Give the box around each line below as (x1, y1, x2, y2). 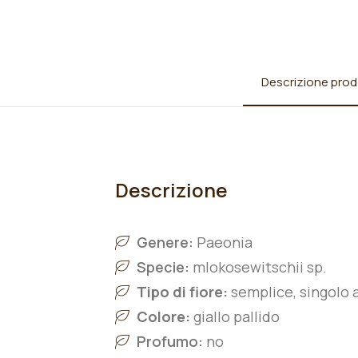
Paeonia (197, 233, 253, 252)
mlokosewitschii (193, 257, 304, 276)
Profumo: (137, 332, 203, 351)
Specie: (137, 257, 189, 276)
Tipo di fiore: (137, 282, 228, 301)
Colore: (137, 307, 190, 326)
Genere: (137, 233, 197, 252)
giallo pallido (193, 307, 280, 326)
